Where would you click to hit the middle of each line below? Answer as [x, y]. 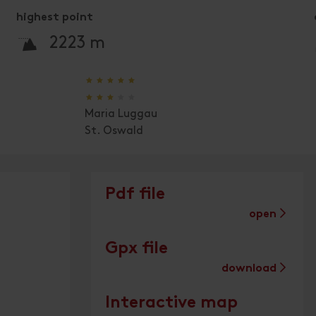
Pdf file [135, 195]
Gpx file [136, 249]
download [249, 269]
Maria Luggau [121, 114]
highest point [55, 18]
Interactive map [171, 304]
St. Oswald [114, 131]
